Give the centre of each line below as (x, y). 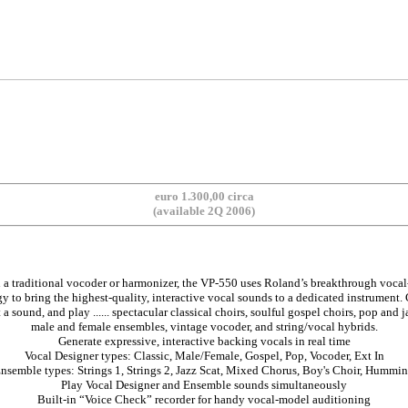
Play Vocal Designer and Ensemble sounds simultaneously (204, 385)
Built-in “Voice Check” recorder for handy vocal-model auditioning (204, 399)
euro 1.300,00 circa (204, 196)
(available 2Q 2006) (204, 211)
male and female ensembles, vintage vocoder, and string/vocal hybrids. (204, 326)
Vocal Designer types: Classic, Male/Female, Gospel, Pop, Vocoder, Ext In (204, 356)
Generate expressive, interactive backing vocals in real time (204, 341)
